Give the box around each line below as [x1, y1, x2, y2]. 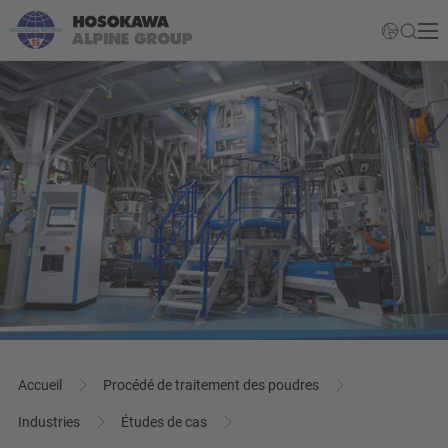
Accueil [18, 377, 65, 393]
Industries [18, 414, 83, 430]
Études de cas [121, 414, 210, 430]
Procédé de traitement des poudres [103, 377, 322, 393]
